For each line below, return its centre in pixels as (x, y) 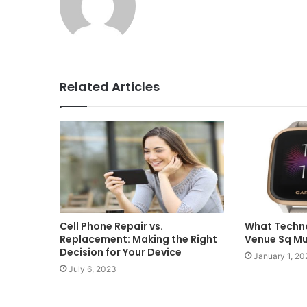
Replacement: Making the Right (138, 240)
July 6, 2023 (93, 269)
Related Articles (110, 86)
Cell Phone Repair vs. (111, 226)
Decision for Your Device (121, 253)
